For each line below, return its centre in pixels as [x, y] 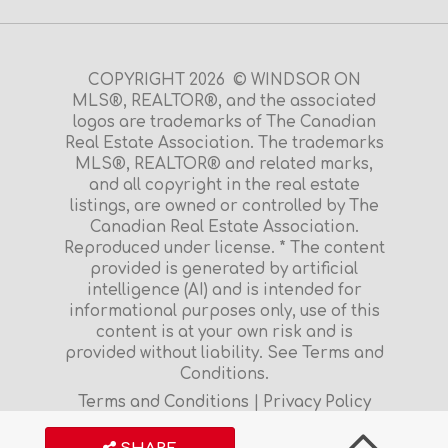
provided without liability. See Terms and [224, 354]
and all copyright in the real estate [224, 186]
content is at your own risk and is [224, 333]
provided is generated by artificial [224, 270]
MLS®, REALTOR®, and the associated [224, 102]
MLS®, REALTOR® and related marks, [224, 165]
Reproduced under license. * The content [224, 249]
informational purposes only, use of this [224, 312]
